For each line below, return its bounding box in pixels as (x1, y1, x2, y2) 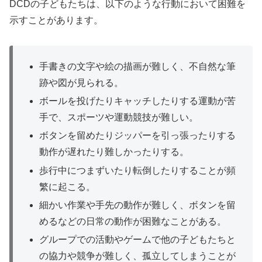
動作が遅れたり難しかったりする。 (39, 147, 189, 157)
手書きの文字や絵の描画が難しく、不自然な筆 (39, 61, 236, 72)
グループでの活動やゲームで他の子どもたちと (39, 235, 236, 245)
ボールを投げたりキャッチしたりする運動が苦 (39, 96, 236, 106)
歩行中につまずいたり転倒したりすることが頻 (39, 165, 236, 175)
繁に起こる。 (39, 181, 96, 192)
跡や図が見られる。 (39, 78, 124, 88)
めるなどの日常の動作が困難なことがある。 (39, 216, 227, 226)
